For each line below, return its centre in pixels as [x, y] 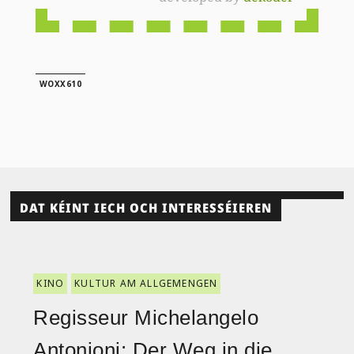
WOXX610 [60, 83]
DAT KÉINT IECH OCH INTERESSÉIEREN [146, 207]
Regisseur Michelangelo [146, 318]
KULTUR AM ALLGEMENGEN [146, 284]
